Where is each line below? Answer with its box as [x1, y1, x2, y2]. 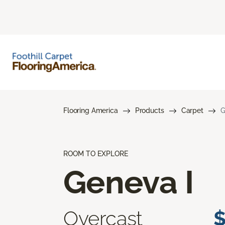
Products [135, 106, 164, 115]
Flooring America [63, 106, 118, 115]
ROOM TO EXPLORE [63, 149, 128, 158]
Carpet [181, 106, 203, 115]
